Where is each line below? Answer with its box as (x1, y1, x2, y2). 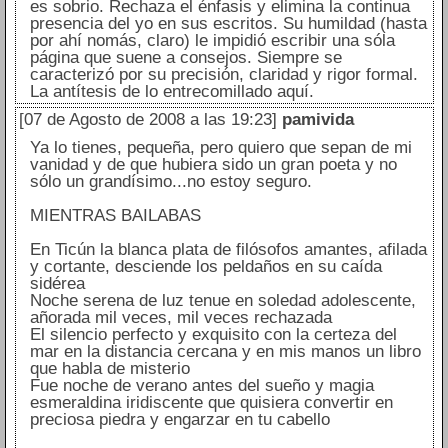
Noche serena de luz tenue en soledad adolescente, (29, 291, 416, 311)
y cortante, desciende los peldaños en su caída (29, 257, 382, 277)
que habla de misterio (29, 359, 190, 379)
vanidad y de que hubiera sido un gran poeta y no (29, 155, 397, 175)
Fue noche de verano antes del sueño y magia (29, 376, 374, 396)
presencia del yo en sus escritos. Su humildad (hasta (29, 14, 427, 34)
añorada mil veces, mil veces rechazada (29, 308, 332, 328)
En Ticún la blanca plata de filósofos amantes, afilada (29, 240, 427, 260)
